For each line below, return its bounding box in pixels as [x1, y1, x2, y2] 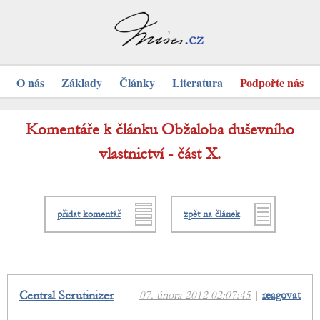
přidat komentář [57, 209, 121, 221]
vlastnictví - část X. [99, 144, 221, 164]
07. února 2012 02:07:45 [139, 289, 251, 302]
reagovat [262, 289, 301, 302]
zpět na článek [184, 209, 240, 221]
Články [119, 74, 155, 91]
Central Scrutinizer [19, 289, 114, 304]
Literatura [172, 74, 223, 91]
